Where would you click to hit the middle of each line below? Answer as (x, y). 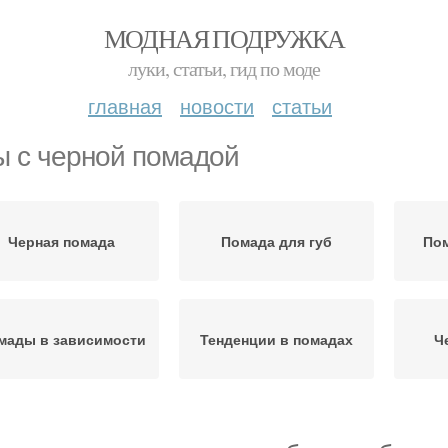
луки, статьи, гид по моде (224, 68)
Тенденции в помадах (276, 339)
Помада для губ (276, 241)
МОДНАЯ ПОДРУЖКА (224, 38)
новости (217, 105)
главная (125, 105)
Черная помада (61, 241)
